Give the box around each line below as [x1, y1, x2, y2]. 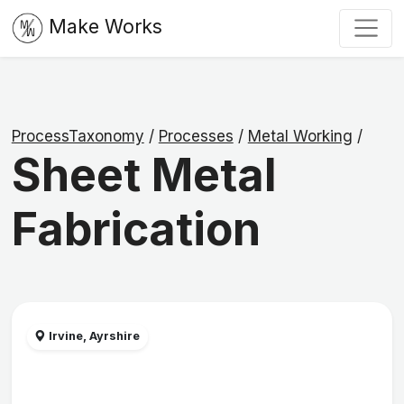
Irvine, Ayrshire [46, 329, 141, 344]
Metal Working [247, 127, 353, 146]
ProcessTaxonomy [11, 127, 144, 146]
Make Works [48, 14, 162, 39]
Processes [158, 127, 234, 146]
